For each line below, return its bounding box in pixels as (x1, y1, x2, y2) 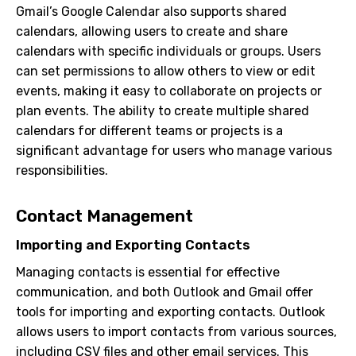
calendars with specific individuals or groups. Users (16, 44, 321, 59)
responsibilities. (16, 163, 108, 178)
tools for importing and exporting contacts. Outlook (16, 304, 325, 319)
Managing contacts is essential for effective (16, 265, 280, 280)
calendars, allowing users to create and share (16, 24, 288, 39)
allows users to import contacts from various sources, (16, 324, 337, 339)
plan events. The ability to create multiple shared (16, 103, 309, 118)
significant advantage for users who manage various (16, 143, 332, 158)
